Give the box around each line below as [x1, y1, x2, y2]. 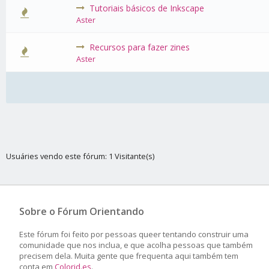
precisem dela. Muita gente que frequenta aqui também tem [19, 250, 238, 261]
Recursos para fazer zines [89, 41, 190, 53]
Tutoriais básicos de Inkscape [89, 2, 205, 14]
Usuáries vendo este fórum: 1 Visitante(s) [6, 151, 154, 162]
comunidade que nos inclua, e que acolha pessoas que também [19, 240, 253, 250]
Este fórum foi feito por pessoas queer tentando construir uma [19, 229, 249, 240]
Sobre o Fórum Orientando [19, 205, 144, 218]
